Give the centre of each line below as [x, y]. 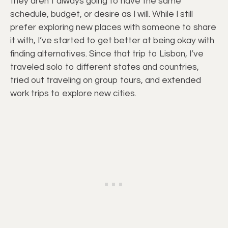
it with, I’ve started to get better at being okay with [112, 40]
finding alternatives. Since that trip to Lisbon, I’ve [107, 54]
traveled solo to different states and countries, [105, 67]
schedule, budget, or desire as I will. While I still [102, 14]
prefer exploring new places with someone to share [113, 27]
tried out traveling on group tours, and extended [106, 80]
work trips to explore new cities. [73, 93]
